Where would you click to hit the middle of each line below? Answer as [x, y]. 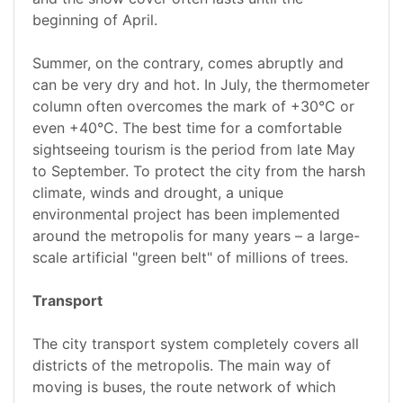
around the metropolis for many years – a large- [196, 236]
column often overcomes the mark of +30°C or [193, 107]
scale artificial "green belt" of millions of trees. [190, 258]
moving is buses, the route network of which [184, 387]
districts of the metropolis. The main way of [182, 366]
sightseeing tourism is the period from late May [194, 150]
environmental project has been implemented [186, 215]
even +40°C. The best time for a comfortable [187, 128]
